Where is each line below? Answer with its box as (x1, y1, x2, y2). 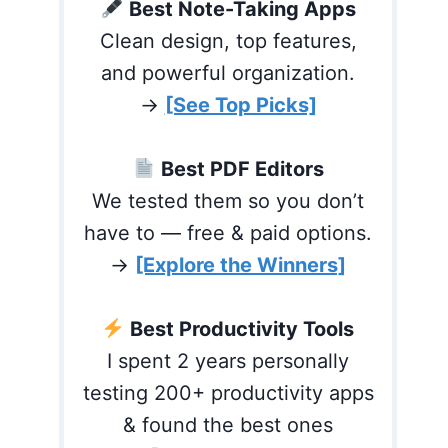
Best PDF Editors (160, 157, 324, 181)
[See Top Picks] (164, 93, 317, 117)
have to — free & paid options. (84, 221, 373, 245)
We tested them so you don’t (92, 189, 365, 213)
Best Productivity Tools (130, 317, 355, 341)
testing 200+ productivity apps (82, 381, 374, 405)
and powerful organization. (101, 61, 356, 85)
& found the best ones (123, 413, 334, 437)
